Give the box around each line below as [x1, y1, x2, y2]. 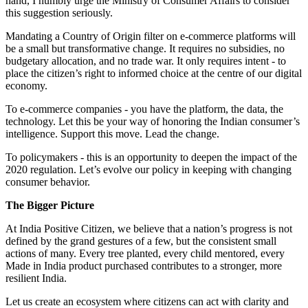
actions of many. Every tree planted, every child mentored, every [5, 247, 285, 259]
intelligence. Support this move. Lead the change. [5, 127, 219, 140]
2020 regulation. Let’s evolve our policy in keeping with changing [5, 163, 291, 175]
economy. [5, 79, 47, 91]
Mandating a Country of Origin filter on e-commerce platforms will [5, 30, 296, 42]
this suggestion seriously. [5, 6, 113, 19]
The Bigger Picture [5, 199, 94, 211]
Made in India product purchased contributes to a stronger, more [5, 259, 282, 272]
